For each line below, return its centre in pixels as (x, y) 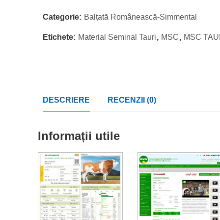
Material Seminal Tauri (117, 37)
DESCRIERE (66, 100)
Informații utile (79, 136)
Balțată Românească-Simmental (140, 17)
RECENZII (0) (132, 100)
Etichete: (60, 37)
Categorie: (63, 17)
